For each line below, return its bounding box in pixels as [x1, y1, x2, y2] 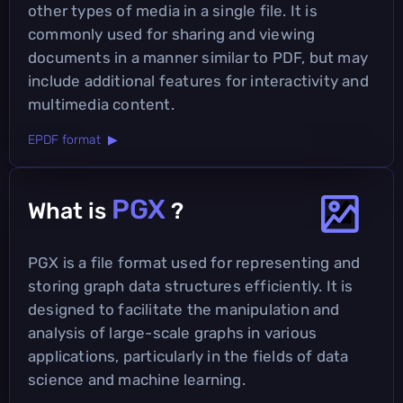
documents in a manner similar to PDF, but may [28, 48, 369, 67]
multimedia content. [28, 94, 175, 113]
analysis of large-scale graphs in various [28, 323, 318, 342]
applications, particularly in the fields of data [28, 346, 349, 365]
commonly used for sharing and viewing [28, 24, 316, 43]
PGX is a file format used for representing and [28, 253, 361, 272]
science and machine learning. [28, 370, 246, 389]
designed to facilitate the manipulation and [28, 300, 340, 318]
